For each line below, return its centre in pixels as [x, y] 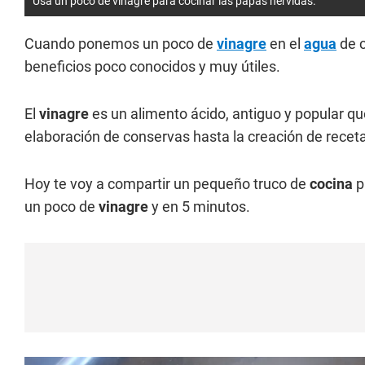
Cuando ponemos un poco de [121, 44]
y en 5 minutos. [199, 207]
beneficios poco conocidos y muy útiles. [152, 67]
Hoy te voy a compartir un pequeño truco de [167, 184]
